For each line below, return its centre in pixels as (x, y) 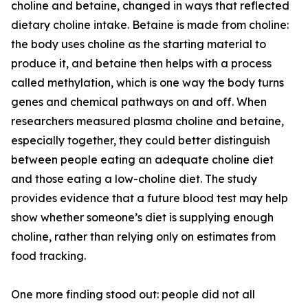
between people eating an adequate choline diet (142, 160)
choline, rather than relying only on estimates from (143, 237)
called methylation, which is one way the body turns (147, 83)
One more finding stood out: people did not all (133, 295)
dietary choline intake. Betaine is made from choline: (150, 25)
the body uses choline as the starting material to (139, 44)
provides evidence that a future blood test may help (150, 198)
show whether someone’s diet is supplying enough (142, 218)
